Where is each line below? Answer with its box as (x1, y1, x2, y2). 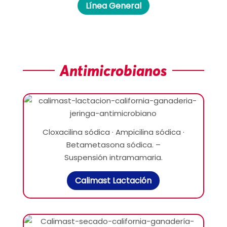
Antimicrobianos (60, 61, 167, 80)
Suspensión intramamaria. (64, 152, 163, 163)
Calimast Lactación (75, 175, 152, 187)
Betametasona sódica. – (66, 139, 161, 150)
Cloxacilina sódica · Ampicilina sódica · (42, 127, 184, 138)
